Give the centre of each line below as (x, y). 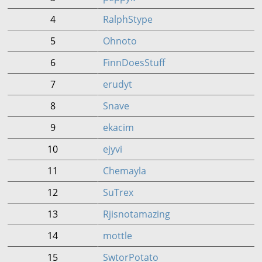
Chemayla (125, 171)
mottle (118, 236)
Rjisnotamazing (137, 214)
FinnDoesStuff (134, 63)
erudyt (118, 84)
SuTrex (118, 192)
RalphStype (128, 19)
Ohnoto (120, 41)
